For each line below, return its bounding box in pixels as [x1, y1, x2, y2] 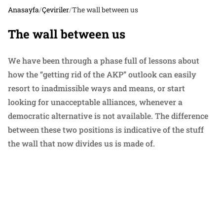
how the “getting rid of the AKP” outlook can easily [8, 69, 196, 79]
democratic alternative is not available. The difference [8, 110, 208, 121]
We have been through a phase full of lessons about [8, 55, 199, 66]
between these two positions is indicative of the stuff [8, 124, 204, 135]
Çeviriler [42, 4, 69, 14]
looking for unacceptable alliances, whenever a [8, 96, 183, 107]
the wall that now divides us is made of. [8, 138, 155, 148]
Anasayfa [8, 4, 39, 14]
